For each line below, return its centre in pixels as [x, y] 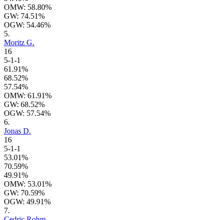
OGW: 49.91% [27, 202]
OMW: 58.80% [28, 7]
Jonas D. [17, 131]
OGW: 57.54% [27, 113]
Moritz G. [19, 43]
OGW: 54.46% [27, 25]
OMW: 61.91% [28, 96]
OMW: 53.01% [28, 184]
